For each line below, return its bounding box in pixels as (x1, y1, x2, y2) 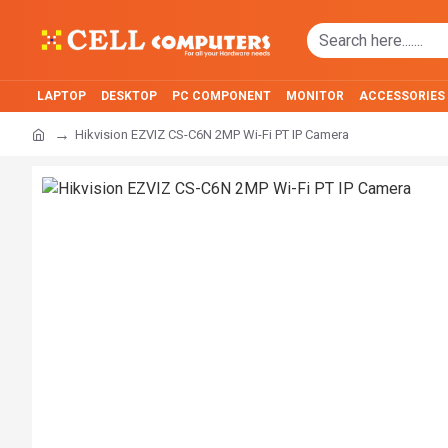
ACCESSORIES (359, 89, 445, 103)
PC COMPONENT (172, 89, 271, 103)
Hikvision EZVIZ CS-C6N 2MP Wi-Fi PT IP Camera (75, 126, 349, 142)
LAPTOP (37, 89, 86, 103)
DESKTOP (101, 89, 157, 103)
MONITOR (286, 89, 344, 103)
